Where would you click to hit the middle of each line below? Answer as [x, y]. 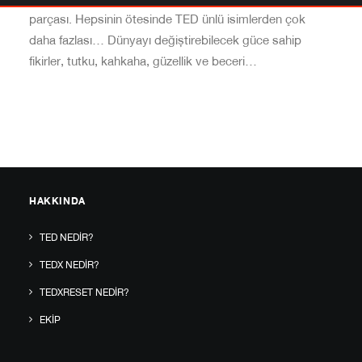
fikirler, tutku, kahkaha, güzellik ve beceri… [143, 63]
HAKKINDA [57, 202]
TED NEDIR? [67, 238]
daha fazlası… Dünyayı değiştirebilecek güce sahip [165, 42]
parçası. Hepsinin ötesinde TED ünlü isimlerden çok [167, 21]
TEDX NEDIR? [69, 266]
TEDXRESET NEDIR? [84, 293]
